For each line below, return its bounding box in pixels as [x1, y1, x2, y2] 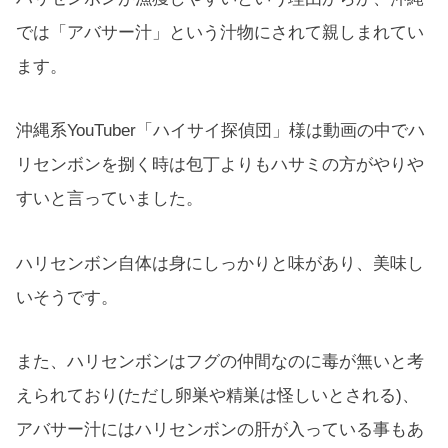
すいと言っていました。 [16, 189, 203, 209]
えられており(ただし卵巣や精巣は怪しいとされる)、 [16, 386, 419, 406]
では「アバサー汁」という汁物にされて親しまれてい [16, 22, 424, 42]
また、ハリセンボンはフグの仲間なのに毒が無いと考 [16, 352, 424, 372]
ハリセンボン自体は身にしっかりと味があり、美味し [16, 253, 424, 273]
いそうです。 [16, 287, 118, 307]
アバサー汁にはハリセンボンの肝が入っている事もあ [16, 420, 424, 440]
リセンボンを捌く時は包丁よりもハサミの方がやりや [16, 155, 424, 175]
